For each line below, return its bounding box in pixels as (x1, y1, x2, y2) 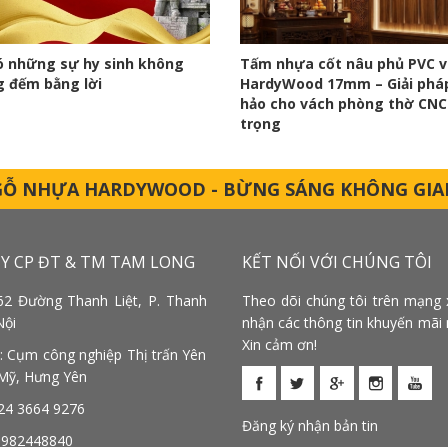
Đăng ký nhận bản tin (241, 415, 378, 435)
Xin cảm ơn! (241, 334, 317, 354)
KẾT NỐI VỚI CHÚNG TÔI (241, 250, 432, 273)
